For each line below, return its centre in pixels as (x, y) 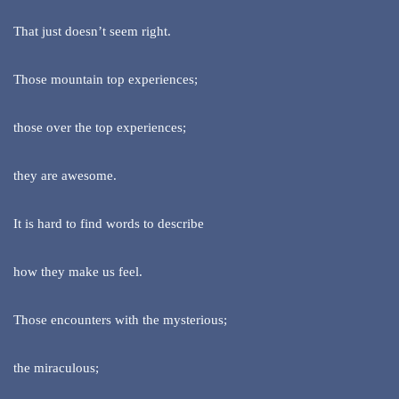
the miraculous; (56, 368)
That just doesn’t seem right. (92, 32)
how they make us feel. (78, 272)
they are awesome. (65, 176)
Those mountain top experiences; (106, 80)
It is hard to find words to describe (109, 224)
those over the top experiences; (100, 128)
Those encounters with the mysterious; (120, 320)
